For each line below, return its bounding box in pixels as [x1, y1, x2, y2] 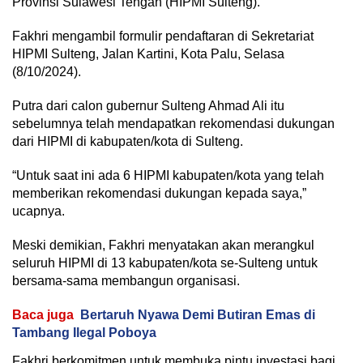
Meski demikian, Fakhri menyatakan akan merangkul [12, 238, 314, 252]
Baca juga [12, 308, 74, 322]
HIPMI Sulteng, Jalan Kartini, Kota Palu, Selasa [12, 47, 284, 61]
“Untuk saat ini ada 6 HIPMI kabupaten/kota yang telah [12, 169, 324, 182]
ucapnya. [12, 204, 65, 218]
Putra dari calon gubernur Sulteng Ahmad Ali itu [12, 99, 284, 113]
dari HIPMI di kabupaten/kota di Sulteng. [12, 135, 243, 148]
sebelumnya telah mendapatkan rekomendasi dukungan [12, 117, 335, 130]
